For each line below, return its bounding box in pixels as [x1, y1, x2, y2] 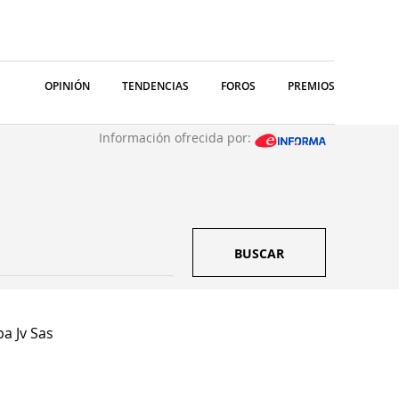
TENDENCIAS [122, 78, 189, 94]
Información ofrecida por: [99, 129, 255, 146]
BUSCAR [234, 245, 284, 262]
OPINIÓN [45, 78, 90, 94]
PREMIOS [288, 78, 335, 94]
